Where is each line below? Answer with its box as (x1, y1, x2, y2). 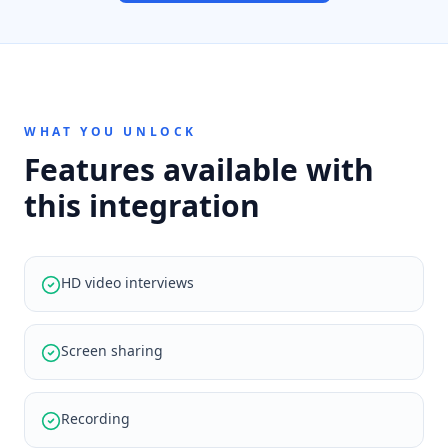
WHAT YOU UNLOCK (24, 123, 197, 140)
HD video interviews (61, 273, 194, 292)
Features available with (24, 149, 374, 190)
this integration (24, 185, 260, 226)
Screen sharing (61, 341, 163, 360)
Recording (61, 409, 130, 428)
